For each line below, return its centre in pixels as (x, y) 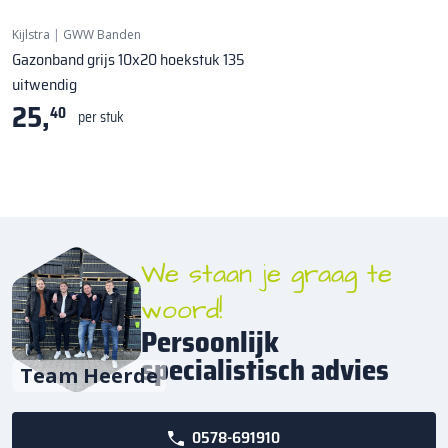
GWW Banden (102, 35)
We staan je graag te (266, 273)
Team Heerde (89, 376)
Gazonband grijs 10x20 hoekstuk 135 (128, 60)
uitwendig (44, 85)
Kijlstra (31, 35)
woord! (182, 309)
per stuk (101, 117)
